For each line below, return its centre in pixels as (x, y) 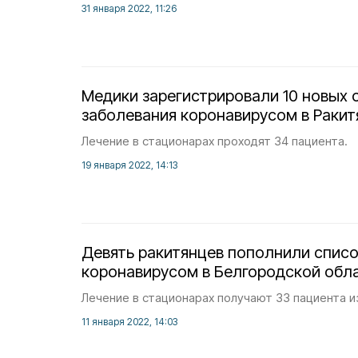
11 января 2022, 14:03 (129, 322)
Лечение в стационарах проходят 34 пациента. (215, 141)
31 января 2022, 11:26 (129, 8)
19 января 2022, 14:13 (129, 165)
